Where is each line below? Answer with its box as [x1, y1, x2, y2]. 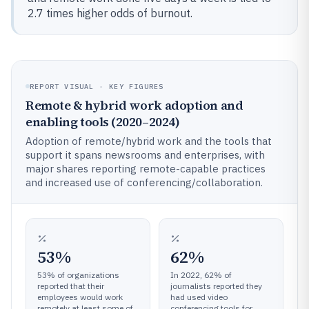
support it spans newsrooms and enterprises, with [26, 148, 265, 161]
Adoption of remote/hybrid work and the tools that [26, 134, 272, 148]
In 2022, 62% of [170, 269, 232, 280]
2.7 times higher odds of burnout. [28, 6, 192, 20]
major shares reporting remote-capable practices [26, 161, 266, 175]
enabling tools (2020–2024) [26, 112, 180, 130]
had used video [170, 291, 228, 302]
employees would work [37, 291, 123, 302]
